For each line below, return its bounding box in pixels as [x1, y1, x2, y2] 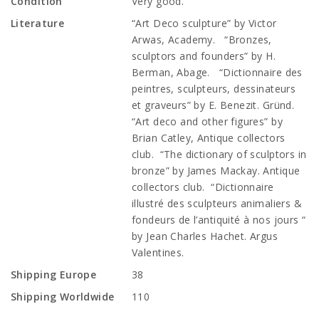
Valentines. [132, 246, 184, 259]
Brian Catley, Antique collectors [132, 131, 286, 145]
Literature [11, 16, 65, 30]
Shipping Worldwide [11, 290, 115, 303]
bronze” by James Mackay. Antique [132, 164, 300, 177]
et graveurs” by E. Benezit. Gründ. [132, 98, 304, 112]
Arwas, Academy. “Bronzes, [132, 33, 272, 46]
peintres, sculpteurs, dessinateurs [132, 82, 296, 95]
